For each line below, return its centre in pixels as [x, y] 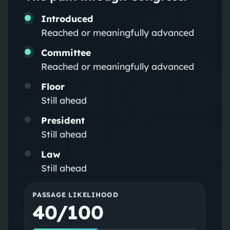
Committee [66, 52]
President [63, 120]
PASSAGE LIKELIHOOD [75, 194]
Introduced [67, 18]
